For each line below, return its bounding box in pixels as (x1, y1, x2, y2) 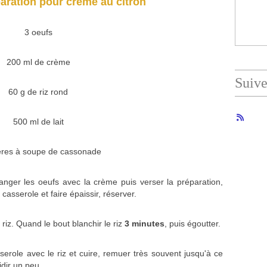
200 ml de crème (6, 57, 70, 67)
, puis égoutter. (164, 219, 221, 228)
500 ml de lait (13, 117, 64, 126)
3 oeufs (24, 27, 52, 37)
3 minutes (125, 219, 164, 228)
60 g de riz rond (8, 87, 68, 97)
